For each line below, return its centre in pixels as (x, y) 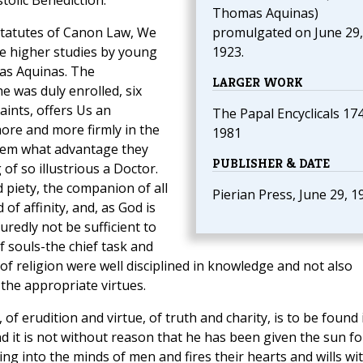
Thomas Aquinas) (265, 13)
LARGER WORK (257, 83)
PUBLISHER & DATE (271, 164)
